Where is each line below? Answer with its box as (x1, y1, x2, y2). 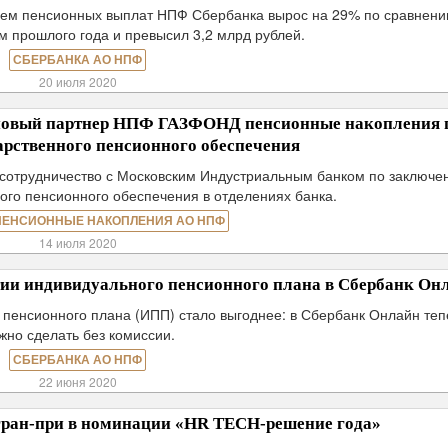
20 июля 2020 (38, 73, 117, 90)
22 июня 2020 (38, 373, 117, 390)
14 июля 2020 (38, 234, 117, 251)
